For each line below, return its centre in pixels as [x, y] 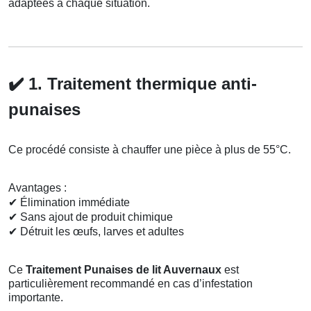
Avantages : [37, 187]
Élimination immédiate [74, 202]
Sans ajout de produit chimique [95, 217]
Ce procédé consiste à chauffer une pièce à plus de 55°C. [150, 149]
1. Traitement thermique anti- [140, 83]
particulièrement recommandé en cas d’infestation [131, 283]
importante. [36, 297]
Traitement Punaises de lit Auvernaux [124, 269]
